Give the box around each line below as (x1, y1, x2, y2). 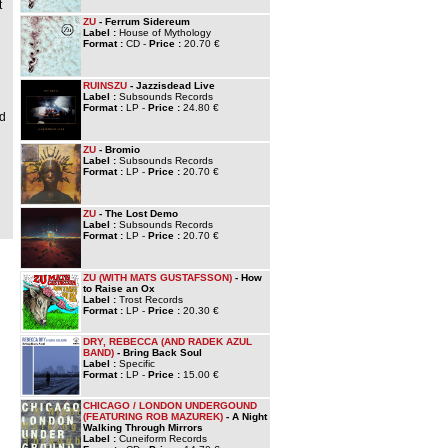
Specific (119, 358, 155, 369)
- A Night (223, 411, 267, 422)
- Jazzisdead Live (127, 80, 215, 91)
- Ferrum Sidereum (96, 16, 190, 27)
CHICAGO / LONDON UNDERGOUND (83, 400, 257, 411)
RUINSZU (83, 80, 127, 91)
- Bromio (96, 144, 140, 155)
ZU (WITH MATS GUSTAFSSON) (83, 272, 232, 283)
